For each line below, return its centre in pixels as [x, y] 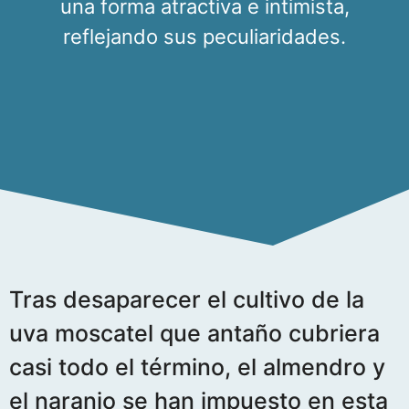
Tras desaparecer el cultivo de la [187, 299]
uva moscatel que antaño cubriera [194, 333]
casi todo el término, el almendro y [197, 367]
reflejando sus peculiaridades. [204, 37]
